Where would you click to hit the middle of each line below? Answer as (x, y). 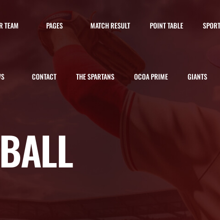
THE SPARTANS (96, 76)
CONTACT (44, 76)
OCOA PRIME (151, 76)
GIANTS (198, 76)
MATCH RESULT (110, 25)
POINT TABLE (166, 25)
